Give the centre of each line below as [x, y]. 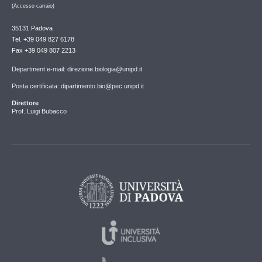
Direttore [25, 103]
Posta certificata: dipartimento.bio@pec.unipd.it [78, 86]
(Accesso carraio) [33, 6]
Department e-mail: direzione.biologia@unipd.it [77, 69]
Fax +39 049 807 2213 [44, 51]
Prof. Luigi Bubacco [39, 111]
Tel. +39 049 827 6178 [43, 39]
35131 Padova [32, 28]
